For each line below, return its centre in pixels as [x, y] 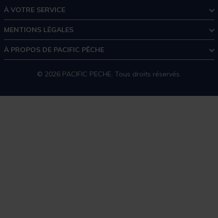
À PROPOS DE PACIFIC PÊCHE [54, 49]
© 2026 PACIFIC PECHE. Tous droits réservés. [109, 74]
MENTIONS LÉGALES [38, 29]
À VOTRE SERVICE [34, 9]
